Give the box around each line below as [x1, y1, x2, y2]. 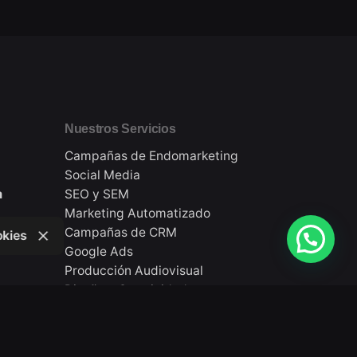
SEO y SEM [64, 186, 129, 202]
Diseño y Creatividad [64, 282, 187, 298]
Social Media [64, 167, 140, 183]
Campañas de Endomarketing [64, 148, 238, 164]
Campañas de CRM [64, 225, 177, 241]
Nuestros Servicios [64, 122, 176, 136]
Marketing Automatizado [64, 206, 210, 222]
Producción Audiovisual [64, 263, 203, 279]
